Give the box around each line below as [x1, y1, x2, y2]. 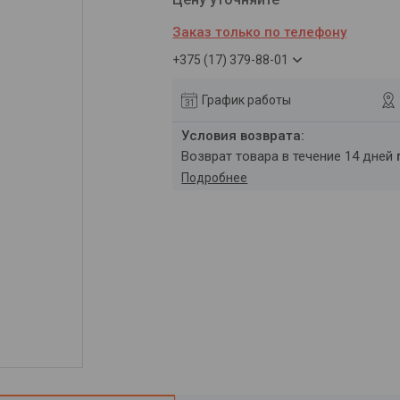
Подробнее [181, 171, 248, 185]
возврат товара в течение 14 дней [189, 148, 397, 164]
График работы [202, 92, 292, 107]
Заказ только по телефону [172, 24, 347, 40]
